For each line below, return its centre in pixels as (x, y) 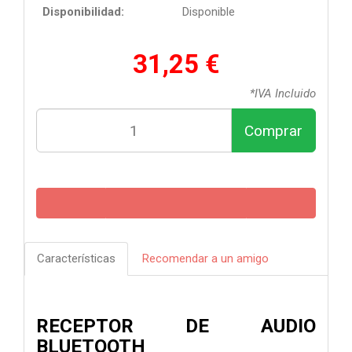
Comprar (273, 130)
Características (76, 259)
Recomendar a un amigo (205, 259)
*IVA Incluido (283, 94)
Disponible (209, 12)
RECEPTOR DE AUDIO (176, 326)
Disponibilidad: (83, 12)
